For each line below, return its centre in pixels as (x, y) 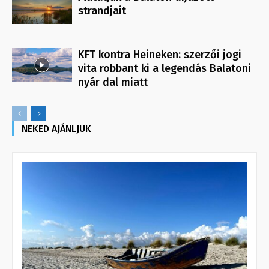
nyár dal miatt (113, 83)
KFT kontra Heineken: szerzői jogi (160, 55)
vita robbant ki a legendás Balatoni (165, 69)
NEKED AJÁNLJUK (56, 129)
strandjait (102, 11)
